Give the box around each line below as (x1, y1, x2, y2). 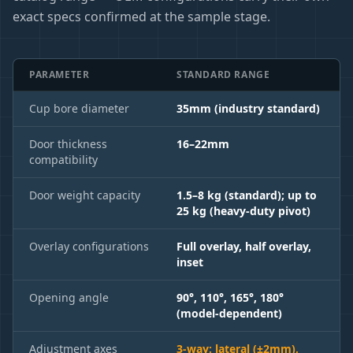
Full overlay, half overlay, (176, 238, 311, 254)
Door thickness (29, 136, 107, 151)
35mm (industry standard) (176, 100, 320, 116)
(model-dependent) (176, 305, 282, 321)
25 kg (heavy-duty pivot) (176, 203, 310, 218)
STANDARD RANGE (176, 67, 270, 81)
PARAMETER (29, 67, 90, 81)
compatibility (29, 151, 98, 167)
